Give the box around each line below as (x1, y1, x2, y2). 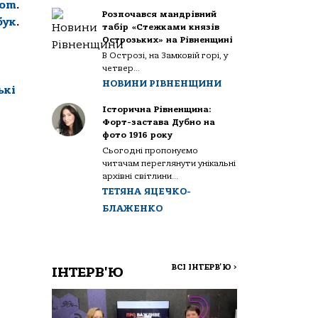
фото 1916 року (102, 130, 173, 140)
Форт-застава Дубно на (102, 117, 216, 127)
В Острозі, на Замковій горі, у (102, 50, 229, 60)
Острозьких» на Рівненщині (102, 35, 234, 45)
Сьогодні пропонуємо (102, 146, 199, 155)
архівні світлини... (102, 171, 179, 181)
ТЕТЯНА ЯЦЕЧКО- (102, 186, 192, 197)
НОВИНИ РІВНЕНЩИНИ (102, 78, 222, 89)
